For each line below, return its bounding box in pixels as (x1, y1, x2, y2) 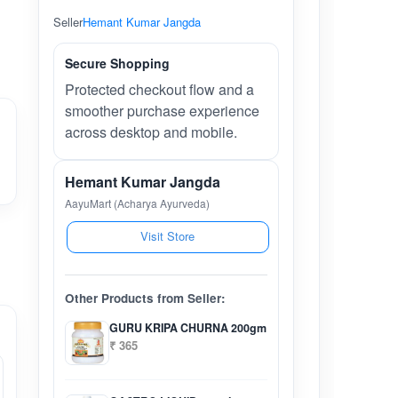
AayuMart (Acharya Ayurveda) (64, 195, 210, 211)
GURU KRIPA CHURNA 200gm (108, 320, 267, 336)
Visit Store (140, 227, 195, 244)
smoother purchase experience (64, 100, 259, 121)
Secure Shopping (64, 54, 170, 72)
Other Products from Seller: (64, 290, 226, 306)
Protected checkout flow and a (64, 79, 254, 99)
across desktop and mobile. (64, 122, 237, 142)
